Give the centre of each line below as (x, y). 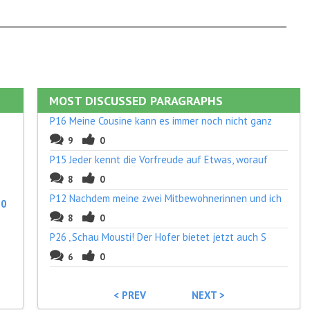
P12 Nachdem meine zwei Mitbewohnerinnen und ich (166, 198)
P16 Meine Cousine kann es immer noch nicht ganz (161, 121)
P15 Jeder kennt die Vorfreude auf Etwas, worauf (159, 159)
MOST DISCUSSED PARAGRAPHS (136, 101)
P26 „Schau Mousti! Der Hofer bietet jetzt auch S (158, 237)
